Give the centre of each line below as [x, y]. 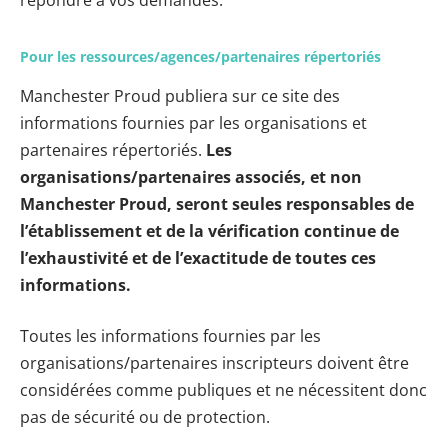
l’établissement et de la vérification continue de [209, 231]
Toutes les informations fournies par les [170, 336]
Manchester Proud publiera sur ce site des [180, 96]
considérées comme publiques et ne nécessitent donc [223, 390]
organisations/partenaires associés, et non [191, 177]
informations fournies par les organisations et [193, 123]
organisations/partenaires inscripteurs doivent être [214, 363]
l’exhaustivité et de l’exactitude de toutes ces [198, 258]
